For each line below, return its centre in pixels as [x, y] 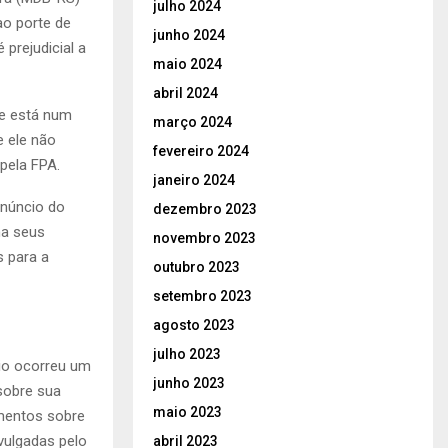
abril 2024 [185, 92]
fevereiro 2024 [201, 150]
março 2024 [192, 121]
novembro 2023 [204, 237]
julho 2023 [187, 353]
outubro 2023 [196, 266]
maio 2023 [187, 411]
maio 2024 [187, 63]
